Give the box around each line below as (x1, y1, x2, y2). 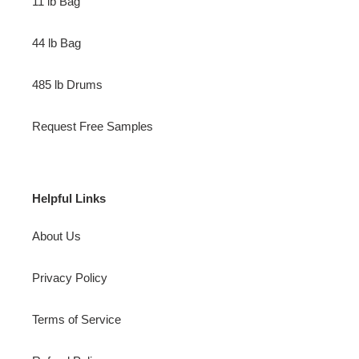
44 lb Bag (32, 35, 81, 50)
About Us (32, 229, 81, 244)
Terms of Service (32, 313, 121, 327)
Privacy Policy (32, 271, 107, 285)
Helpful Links (32, 191, 106, 205)
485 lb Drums (32, 77, 103, 91)
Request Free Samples (32, 119, 153, 133)
